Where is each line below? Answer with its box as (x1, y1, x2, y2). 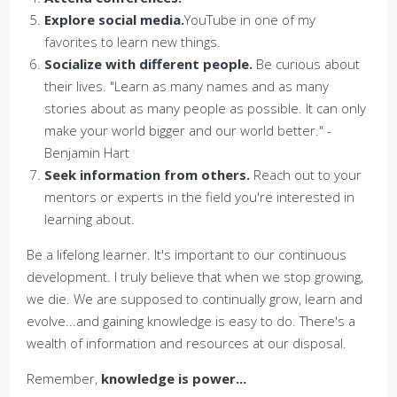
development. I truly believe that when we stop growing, (27, 268, 363, 286)
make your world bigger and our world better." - (44, 121, 331, 140)
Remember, (27, 370, 101, 388)
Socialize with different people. (44, 55, 253, 74)
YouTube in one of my (184, 11, 315, 29)
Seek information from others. (44, 166, 253, 184)
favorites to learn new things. (44, 33, 221, 51)
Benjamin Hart (44, 144, 129, 162)
